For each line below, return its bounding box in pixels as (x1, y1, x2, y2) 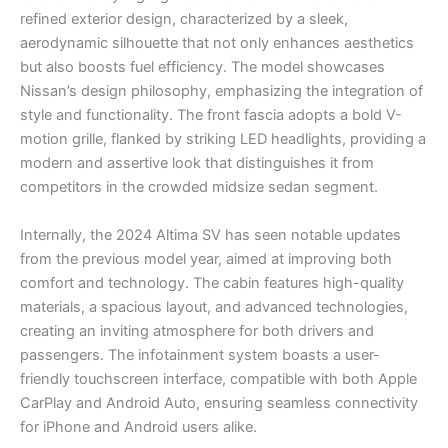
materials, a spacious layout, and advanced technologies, (20, 297, 408, 316)
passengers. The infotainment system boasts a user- (20, 345, 380, 364)
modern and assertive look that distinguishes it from (20, 154, 374, 173)
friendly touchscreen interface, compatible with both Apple (20, 369, 417, 388)
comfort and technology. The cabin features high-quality (20, 273, 404, 292)
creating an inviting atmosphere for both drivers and (20, 321, 374, 340)
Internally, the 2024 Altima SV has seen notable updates (20, 225, 401, 244)
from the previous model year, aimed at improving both (20, 249, 392, 268)
